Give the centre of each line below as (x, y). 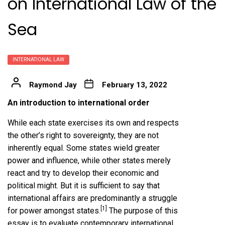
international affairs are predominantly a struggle (92, 198)
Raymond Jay (53, 85)
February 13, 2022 (134, 85)
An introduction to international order (79, 103)
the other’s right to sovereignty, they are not (83, 136)
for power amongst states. (54, 211)
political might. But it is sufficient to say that (84, 186)
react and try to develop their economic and (83, 173)
